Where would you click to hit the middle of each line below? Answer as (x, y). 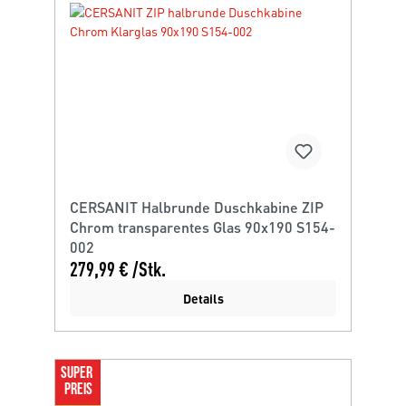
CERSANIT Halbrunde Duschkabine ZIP (197, 207)
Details (203, 298)
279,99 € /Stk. (118, 269)
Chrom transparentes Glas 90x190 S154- (203, 227)
